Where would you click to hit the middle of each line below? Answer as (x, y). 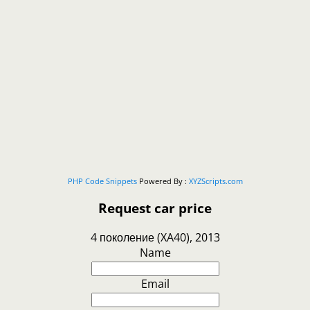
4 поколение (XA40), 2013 (155, 237)
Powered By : (163, 181)
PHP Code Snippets (102, 181)
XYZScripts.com (216, 181)
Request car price (155, 208)
